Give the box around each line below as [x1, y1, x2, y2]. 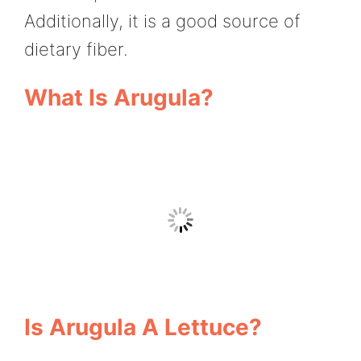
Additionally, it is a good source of [24, 10, 301, 31]
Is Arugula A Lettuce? [24, 313, 262, 341]
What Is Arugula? [24, 84, 214, 112]
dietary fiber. [24, 38, 128, 60]
